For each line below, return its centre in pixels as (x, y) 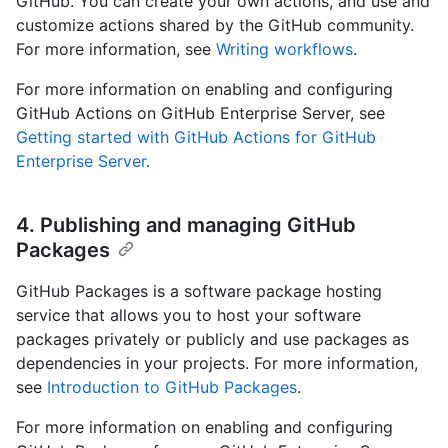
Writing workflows (284, 48)
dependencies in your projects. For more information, (217, 362)
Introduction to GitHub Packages (172, 386)
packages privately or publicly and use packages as (212, 338)
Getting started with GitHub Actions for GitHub (196, 136)
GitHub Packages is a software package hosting (199, 290)
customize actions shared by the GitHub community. (215, 24)
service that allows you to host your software (188, 314)
